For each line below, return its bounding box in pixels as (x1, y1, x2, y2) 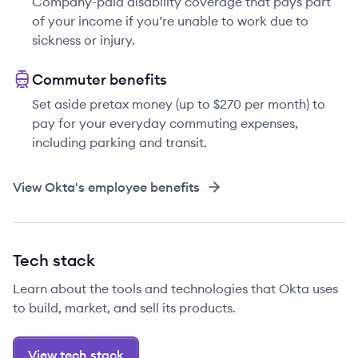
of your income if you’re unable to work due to (32, 13, 308, 29)
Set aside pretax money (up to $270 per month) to (32, 96, 325, 112)
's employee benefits (75, 179, 200, 195)
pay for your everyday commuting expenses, (32, 115, 298, 131)
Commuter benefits (32, 70, 167, 89)
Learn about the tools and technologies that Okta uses (13, 280, 338, 296)
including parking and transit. (32, 134, 207, 150)
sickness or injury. (32, 32, 135, 48)
